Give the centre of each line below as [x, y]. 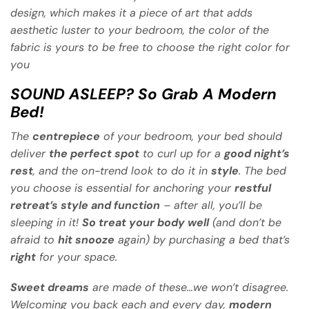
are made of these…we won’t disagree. [189, 287]
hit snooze [86, 240]
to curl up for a [182, 154]
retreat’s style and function [85, 206]
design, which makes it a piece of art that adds [131, 12]
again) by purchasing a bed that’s [202, 240]
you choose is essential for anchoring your [122, 188]
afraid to [34, 240]
